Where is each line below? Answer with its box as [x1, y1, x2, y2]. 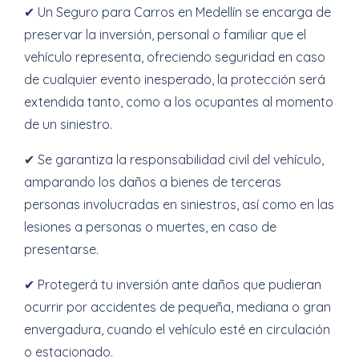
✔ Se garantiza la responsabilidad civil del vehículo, [24, 151, 324, 167]
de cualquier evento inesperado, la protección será [24, 71, 325, 87]
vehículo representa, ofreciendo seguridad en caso [24, 49, 325, 65]
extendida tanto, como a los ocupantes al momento [24, 94, 333, 110]
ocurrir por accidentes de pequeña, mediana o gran [24, 299, 331, 315]
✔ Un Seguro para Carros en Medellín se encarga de [24, 4, 331, 20]
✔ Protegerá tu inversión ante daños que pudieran [24, 276, 321, 292]
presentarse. [24, 241, 99, 257]
